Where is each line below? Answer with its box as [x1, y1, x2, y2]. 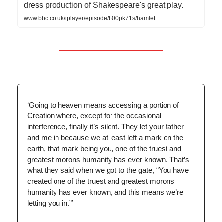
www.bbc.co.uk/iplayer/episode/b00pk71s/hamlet [24, 14, 155, 22]
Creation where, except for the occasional [27, 111, 161, 120]
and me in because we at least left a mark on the [27, 133, 183, 142]
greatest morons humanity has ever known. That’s [27, 155, 189, 164]
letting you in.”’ [27, 198, 73, 207]
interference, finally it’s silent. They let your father [27, 122, 184, 131]
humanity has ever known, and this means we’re [27, 187, 183, 196]
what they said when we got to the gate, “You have [27, 166, 189, 174]
